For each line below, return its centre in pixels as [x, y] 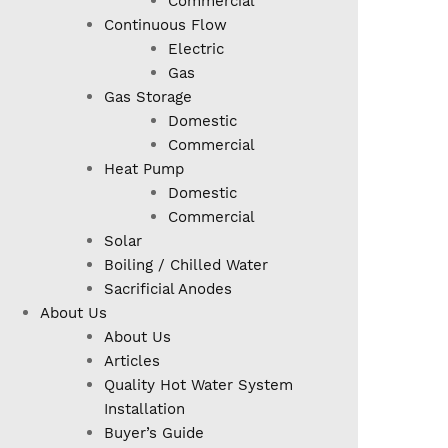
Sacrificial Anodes [168, 289]
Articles [132, 361]
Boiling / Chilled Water [186, 265]
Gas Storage [148, 97]
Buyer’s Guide [154, 433]
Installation [144, 409]
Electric [196, 49]
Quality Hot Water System [198, 385]
